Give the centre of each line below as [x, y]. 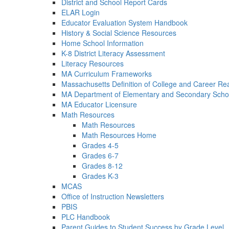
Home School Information [102, 43]
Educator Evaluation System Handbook [124, 22]
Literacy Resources [93, 63]
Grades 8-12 [102, 166]
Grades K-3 [100, 176]
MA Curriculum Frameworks [107, 74]
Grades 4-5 [100, 145]
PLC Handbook [86, 217]
